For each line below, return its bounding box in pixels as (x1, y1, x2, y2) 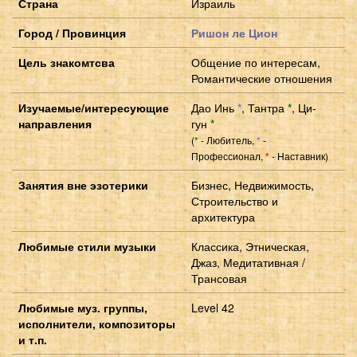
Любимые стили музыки (18, 237, 156, 254)
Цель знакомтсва (18, 53, 115, 70)
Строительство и (191, 192, 278, 209)
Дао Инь (191, 99, 237, 116)
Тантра (248, 99, 288, 116)
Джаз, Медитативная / (191, 253, 305, 270)
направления (18, 115, 92, 131)
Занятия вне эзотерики (18, 176, 148, 193)
